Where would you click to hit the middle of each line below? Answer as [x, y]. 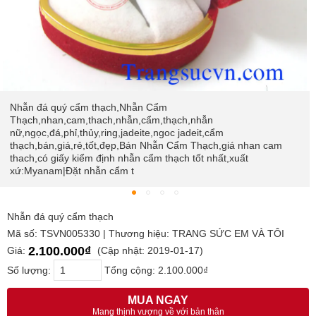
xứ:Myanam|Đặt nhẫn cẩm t [72, 171]
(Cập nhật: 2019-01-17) [149, 250]
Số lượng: [30, 271]
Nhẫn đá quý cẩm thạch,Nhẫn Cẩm [89, 108]
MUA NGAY [158, 300]
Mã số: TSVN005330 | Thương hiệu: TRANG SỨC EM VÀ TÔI [146, 233]
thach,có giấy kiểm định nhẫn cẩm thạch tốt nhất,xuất [129, 158]
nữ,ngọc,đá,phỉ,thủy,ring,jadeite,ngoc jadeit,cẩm [117, 133]
